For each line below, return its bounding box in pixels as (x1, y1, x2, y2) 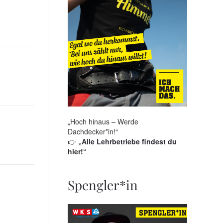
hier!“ (68, 146, 87, 156)
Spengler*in (68, 176, 138, 194)
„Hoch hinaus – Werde (68, 116, 138, 126)
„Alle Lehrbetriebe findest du (78, 136, 177, 146)
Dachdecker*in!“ (68, 126, 118, 136)
